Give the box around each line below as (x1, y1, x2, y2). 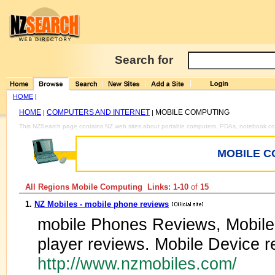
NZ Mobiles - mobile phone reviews (34, 199, 169, 209)
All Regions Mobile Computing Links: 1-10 (25, 182, 188, 192)
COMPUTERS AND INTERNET (47, 108, 150, 117)
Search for (115, 53, 173, 66)
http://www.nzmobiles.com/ (37, 254, 242, 273)
